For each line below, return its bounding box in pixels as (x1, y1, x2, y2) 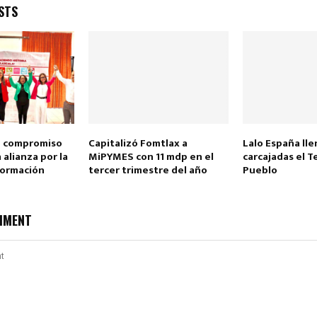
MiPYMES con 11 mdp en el (88, 148, 214, 166)
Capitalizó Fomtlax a (88, 134, 188, 153)
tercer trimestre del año (88, 161, 207, 180)
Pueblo (242, 161, 277, 180)
